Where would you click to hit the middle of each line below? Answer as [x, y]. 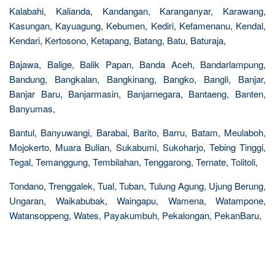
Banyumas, [32, 108]
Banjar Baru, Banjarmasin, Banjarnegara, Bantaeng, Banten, [137, 94]
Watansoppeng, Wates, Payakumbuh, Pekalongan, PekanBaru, [135, 215]
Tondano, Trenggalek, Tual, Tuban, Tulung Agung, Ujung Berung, [137, 186]
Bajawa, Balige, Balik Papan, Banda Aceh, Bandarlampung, [137, 64]
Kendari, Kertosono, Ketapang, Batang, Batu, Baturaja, [118, 40]
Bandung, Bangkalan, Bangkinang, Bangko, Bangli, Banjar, [137, 79]
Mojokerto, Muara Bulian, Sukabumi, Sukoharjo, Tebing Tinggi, [137, 147]
